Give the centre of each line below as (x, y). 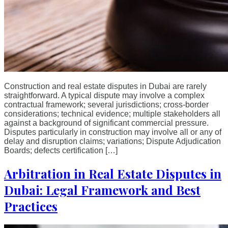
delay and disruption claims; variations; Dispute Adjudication (112, 141)
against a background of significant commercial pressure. (106, 123)
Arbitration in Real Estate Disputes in (113, 173)
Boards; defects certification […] (61, 150)
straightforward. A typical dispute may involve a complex (104, 95)
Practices (31, 206)
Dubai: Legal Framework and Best (102, 190)
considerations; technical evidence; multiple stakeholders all (112, 113)
